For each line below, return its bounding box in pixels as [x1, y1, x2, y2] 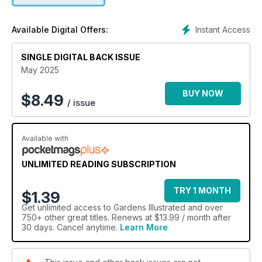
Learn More [120, 222, 168, 233]
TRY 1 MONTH [174, 185, 231, 196]
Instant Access [195, 25, 250, 35]
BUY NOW [182, 88, 223, 99]
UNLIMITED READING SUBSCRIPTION [22, 159, 176, 170]
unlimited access [37, 202, 101, 213]
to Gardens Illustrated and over [101, 202, 223, 213]
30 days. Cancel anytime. [22, 222, 120, 233]
